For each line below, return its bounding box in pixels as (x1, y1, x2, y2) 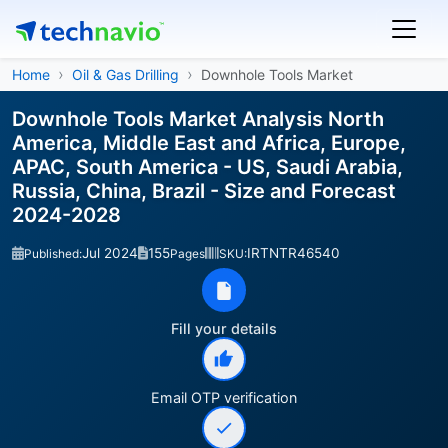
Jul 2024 (82, 245, 138, 261)
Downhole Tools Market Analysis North (12, 107, 384, 131)
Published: (24, 246, 82, 261)
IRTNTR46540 (247, 245, 340, 261)
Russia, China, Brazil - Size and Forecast (12, 179, 396, 203)
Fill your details (171, 320, 277, 337)
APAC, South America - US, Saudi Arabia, (12, 155, 403, 179)
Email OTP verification (151, 389, 297, 406)
